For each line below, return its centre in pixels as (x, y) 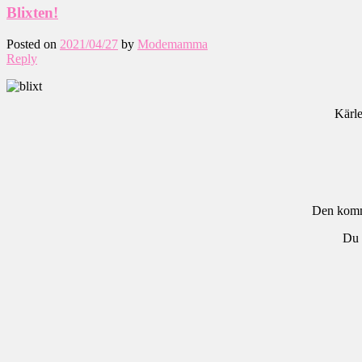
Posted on (33, 44)
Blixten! (32, 13)
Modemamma (173, 44)
